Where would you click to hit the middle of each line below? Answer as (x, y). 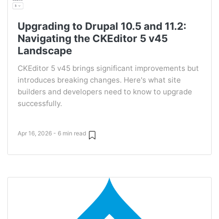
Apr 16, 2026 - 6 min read (52, 133)
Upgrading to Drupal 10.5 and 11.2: (102, 26)
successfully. (40, 104)
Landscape (45, 51)
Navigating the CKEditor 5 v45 (93, 39)
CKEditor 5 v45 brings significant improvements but (108, 68)
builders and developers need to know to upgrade (105, 92)
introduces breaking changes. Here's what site (99, 80)
